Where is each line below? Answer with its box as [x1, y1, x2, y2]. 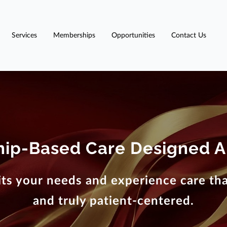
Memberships [53, 31, 95, 39]
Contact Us [171, 31, 206, 39]
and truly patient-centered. [33, 195, 194, 207]
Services [12, 31, 37, 39]
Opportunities [111, 31, 155, 39]
